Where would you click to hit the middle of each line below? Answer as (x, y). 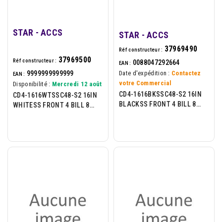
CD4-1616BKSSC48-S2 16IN (160, 94)
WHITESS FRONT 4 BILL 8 (51, 105)
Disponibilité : (32, 84)
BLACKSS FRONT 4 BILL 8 (158, 104)
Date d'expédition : (144, 73)
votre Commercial (145, 83)
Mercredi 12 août (77, 84)
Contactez (186, 73)
